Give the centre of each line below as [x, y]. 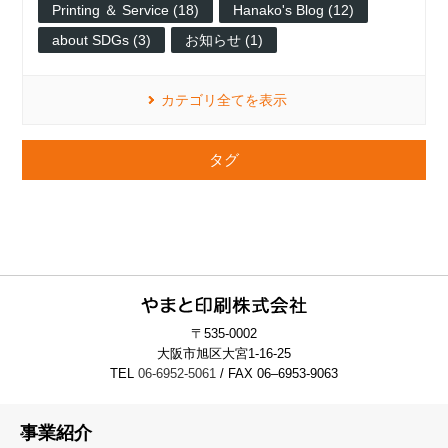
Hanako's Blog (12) [294, 10]
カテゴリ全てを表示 [224, 100]
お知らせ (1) [224, 40]
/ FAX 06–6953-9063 [277, 374]
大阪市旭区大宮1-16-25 [224, 354]
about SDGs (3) [102, 40]
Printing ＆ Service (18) [126, 10]
